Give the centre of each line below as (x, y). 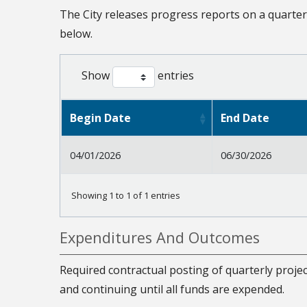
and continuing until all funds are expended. (172, 289)
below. (76, 33)
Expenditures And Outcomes (160, 237)
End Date (245, 118)
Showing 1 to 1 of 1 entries (126, 196)
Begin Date (100, 118)
